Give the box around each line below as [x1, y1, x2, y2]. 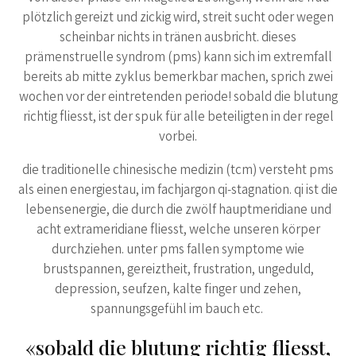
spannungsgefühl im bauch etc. [91, 300, 265, 320]
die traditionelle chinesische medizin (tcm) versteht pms [22, 161, 334, 181]
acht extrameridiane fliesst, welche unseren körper [36, 220, 320, 241]
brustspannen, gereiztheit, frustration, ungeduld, [42, 260, 314, 281]
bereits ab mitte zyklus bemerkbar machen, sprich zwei [23, 68, 333, 88]
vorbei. [159, 127, 197, 148]
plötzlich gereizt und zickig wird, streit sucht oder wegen [22, 8, 334, 29]
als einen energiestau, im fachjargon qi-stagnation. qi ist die [18, 180, 338, 201]
